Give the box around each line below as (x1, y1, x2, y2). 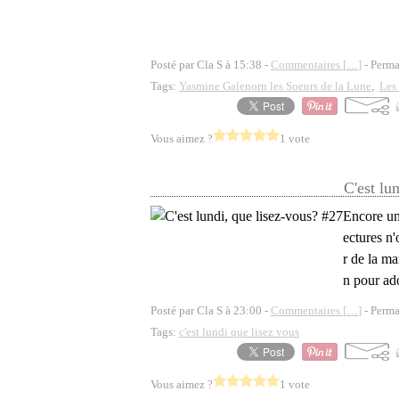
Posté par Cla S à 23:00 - (151, 304, 271, 317)
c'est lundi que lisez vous (179, 325, 299, 338)
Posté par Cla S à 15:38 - (151, 58, 271, 71)
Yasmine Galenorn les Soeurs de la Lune (179, 79, 371, 93)
